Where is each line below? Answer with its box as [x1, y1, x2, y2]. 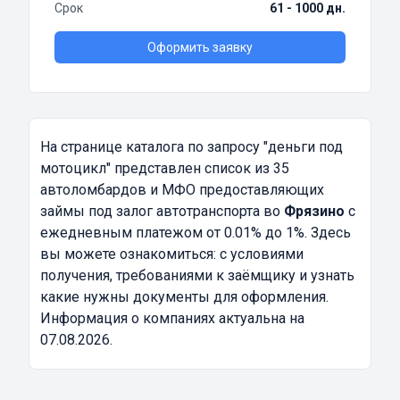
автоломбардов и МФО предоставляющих [40, 181, 324, 199]
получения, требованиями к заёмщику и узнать [40, 267, 354, 285]
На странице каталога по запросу [40, 138, 263, 156]
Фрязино [284, 203, 345, 221]
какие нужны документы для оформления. [40, 288, 329, 306]
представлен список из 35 [111, 160, 289, 178]
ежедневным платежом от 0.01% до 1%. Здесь [40, 224, 351, 242]
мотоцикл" [40, 160, 111, 178]
